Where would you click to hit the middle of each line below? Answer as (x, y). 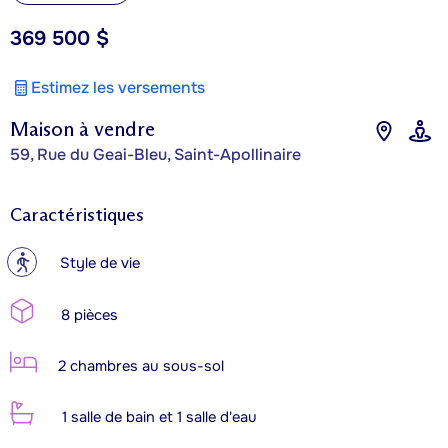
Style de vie (100, 263)
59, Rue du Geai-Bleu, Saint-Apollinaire (155, 154)
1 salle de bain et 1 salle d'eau (157, 417)
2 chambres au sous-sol (139, 366)
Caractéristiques (77, 214)
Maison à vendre (82, 128)
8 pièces (87, 315)
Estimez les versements (118, 87)
